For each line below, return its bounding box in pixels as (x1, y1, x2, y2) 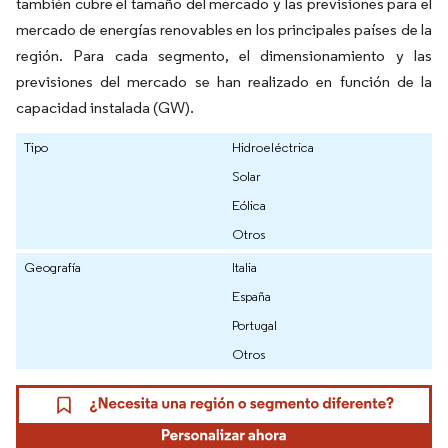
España (232, 287, 271, 306)
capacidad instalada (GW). (16, 98, 194, 118)
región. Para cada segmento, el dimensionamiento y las (16, 46, 432, 66)
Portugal (232, 316, 277, 335)
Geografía (24, 258, 81, 277)
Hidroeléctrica (232, 138, 314, 157)
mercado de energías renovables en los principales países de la (16, 20, 432, 40)
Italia (232, 258, 257, 277)
